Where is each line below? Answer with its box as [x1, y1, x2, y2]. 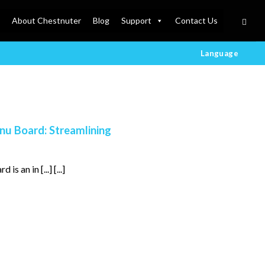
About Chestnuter [11, 15, 81, 25]
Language [200, 48, 238, 58]
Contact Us [174, 15, 218, 25]
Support [121, 15, 151, 25]
